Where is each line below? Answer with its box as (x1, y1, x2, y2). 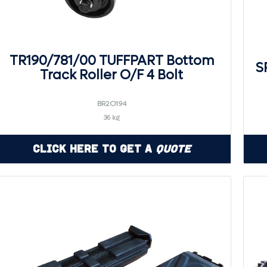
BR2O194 (97, 99, 126, 108)
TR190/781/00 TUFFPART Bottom (9, 52, 214, 69)
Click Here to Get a (32, 142, 156, 155)
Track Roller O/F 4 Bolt (40, 67, 183, 83)
